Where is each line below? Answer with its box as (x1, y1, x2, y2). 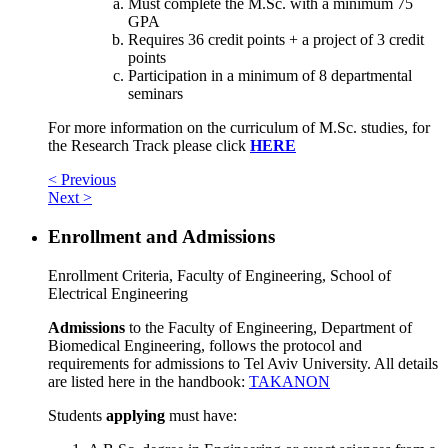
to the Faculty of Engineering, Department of (125, 318, 412, 336)
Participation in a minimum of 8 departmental (128, 67, 412, 85)
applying (106, 406, 165, 424)
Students (48, 406, 106, 424)
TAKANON (249, 372, 330, 390)
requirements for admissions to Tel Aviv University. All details (48, 354, 438, 372)
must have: (165, 406, 237, 424)
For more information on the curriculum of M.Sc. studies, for (48, 119, 430, 137)
